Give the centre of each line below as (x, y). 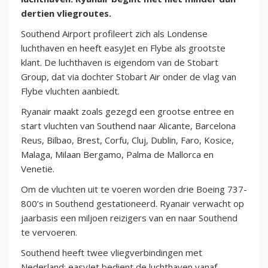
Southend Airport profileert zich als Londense (114, 34)
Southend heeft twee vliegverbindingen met (112, 253)
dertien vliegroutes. (66, 13)
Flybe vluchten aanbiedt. (70, 91)
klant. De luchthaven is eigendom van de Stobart (120, 63)
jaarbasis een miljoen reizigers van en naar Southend (129, 218)
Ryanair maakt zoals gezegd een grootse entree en (127, 112)
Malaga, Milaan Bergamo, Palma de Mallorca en (117, 155)
